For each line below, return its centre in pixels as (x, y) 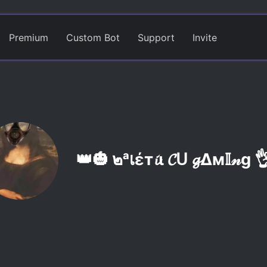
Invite (204, 37)
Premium (28, 37)
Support (156, 37)
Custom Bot (93, 37)
